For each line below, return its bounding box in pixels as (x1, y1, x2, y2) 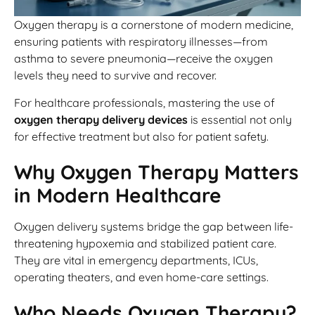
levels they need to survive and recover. (14, 68, 217, 83)
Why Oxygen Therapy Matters (14, 160, 299, 185)
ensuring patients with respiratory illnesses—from (14, 34, 268, 49)
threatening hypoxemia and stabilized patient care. (14, 236, 276, 251)
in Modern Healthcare (14, 183, 221, 208)
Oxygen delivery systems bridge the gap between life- (14, 219, 293, 234)
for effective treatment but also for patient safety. (14, 129, 269, 143)
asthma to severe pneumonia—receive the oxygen (14, 51, 273, 66)
